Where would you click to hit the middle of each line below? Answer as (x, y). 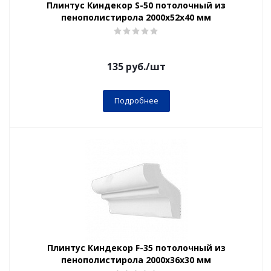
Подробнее (136, 100)
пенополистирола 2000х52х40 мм (136, 17)
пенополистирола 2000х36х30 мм (136, 260)
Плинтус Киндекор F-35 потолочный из (136, 248)
